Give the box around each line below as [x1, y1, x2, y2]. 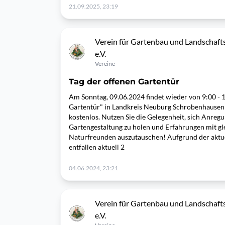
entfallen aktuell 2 [69, 143, 125, 151]
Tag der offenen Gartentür [69, 77, 179, 86]
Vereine [95, 60, 115, 67]
